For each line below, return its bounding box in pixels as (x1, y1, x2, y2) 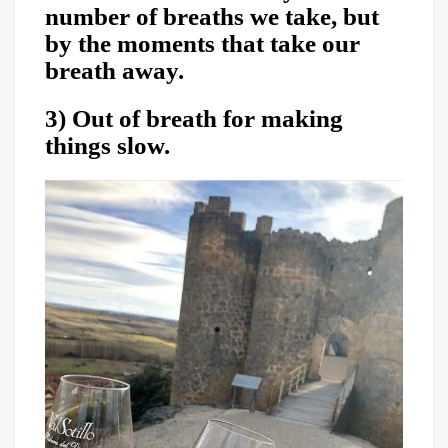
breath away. (45, 57, 184, 85)
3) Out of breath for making (45, 104, 343, 132)
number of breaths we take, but (45, 3, 379, 31)
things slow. (45, 131, 170, 159)
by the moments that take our (45, 30, 360, 58)
